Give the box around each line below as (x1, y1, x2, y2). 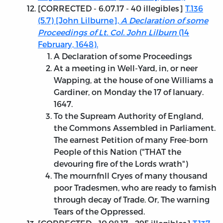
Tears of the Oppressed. (54, 207, 145, 217)
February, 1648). (38, 39, 98, 49)
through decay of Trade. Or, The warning (54, 195, 210, 205)
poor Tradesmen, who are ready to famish (54, 183, 217, 193)
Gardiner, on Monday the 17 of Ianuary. (54, 87, 204, 97)
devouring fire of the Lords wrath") (54, 159, 188, 169)
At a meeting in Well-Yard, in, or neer (54, 63, 198, 73)
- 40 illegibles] (124, 3, 185, 13)
